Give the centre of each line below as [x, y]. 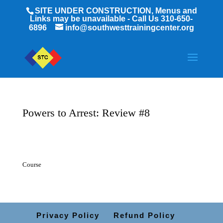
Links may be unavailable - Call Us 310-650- [111, 19]
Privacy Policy [68, 215]
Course [32, 165]
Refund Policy [145, 215]
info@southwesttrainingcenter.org [129, 28]
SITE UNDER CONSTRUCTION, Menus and [116, 11]
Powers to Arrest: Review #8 [86, 113]
